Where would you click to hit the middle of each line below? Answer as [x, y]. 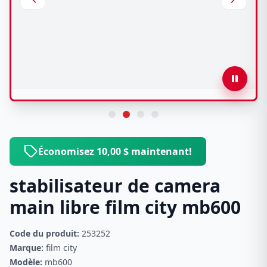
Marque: [27, 248]
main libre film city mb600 [125, 207]
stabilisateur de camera [115, 186]
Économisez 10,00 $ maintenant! [115, 151]
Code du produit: [44, 233]
